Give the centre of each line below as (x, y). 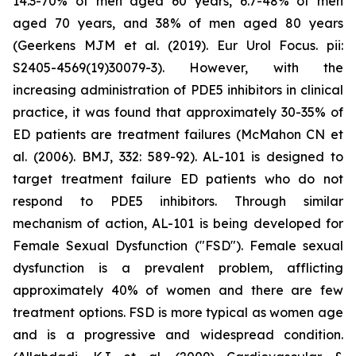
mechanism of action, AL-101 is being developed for (178, 223)
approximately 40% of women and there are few (178, 290)
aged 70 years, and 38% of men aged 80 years (178, 23)
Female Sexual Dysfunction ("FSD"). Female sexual (178, 245)
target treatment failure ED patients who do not (178, 178)
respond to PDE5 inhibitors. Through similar (178, 201)
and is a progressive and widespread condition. (178, 334)
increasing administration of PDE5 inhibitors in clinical (178, 89)
